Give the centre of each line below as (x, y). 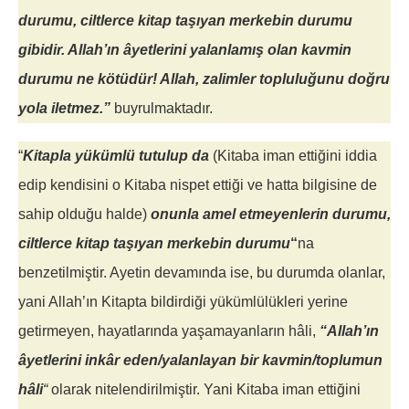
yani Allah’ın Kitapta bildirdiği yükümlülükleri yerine (183, 302)
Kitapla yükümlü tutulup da (116, 156)
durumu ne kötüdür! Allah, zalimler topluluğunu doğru (204, 79)
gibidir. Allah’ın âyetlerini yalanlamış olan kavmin (185, 50)
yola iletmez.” (64, 109)
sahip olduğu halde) (84, 215)
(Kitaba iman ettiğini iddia (293, 156)
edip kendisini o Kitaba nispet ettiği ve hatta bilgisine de (198, 185)
